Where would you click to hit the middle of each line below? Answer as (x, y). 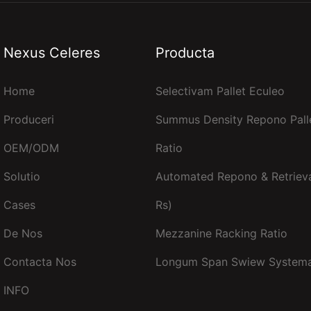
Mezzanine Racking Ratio (221, 233)
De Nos (23, 233)
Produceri (29, 119)
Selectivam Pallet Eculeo (220, 91)
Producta (185, 52)
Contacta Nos (40, 261)
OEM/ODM (31, 148)
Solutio (22, 176)
